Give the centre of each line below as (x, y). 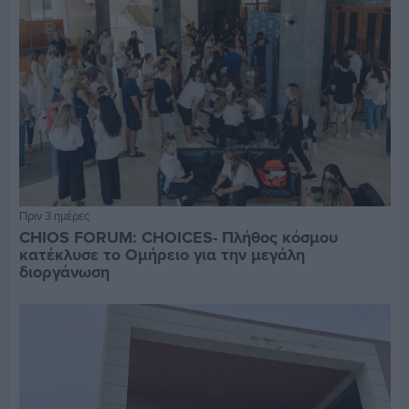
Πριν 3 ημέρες (54, 216)
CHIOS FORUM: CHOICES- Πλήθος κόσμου (178, 238)
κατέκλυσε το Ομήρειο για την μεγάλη (162, 255)
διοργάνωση (64, 273)
